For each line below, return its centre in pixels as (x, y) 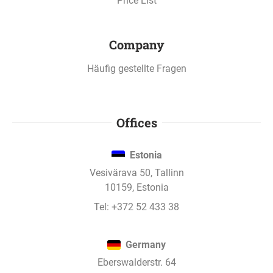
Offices (136, 123)
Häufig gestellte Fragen (136, 69)
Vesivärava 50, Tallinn (136, 173)
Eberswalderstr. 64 (136, 263)
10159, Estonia (136, 188)
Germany (146, 245)
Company (136, 45)
